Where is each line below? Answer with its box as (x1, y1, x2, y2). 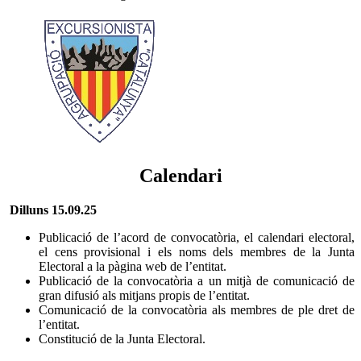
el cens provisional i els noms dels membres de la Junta (39, 244, 355, 259)
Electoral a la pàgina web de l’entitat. (39, 259, 226, 273)
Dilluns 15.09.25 (10, 202, 97, 217)
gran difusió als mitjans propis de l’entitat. (39, 288, 250, 302)
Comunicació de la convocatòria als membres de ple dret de (39, 302, 355, 317)
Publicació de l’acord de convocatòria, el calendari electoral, (39, 230, 355, 244)
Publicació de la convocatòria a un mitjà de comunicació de (39, 273, 355, 288)
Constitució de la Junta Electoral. (39, 331, 205, 346)
